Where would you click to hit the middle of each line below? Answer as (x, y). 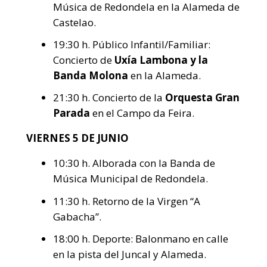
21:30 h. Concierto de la (109, 98)
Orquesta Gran (202, 98)
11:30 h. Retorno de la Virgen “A (127, 201)
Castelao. (74, 23)
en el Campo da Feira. (142, 113)
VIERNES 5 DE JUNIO (77, 138)
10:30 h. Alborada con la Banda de (134, 163)
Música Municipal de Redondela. (131, 179)
